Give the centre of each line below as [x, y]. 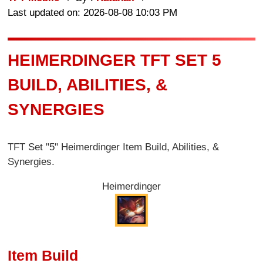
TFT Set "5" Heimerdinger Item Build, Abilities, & [114, 147]
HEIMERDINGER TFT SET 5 [115, 60]
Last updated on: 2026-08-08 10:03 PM [93, 12]
